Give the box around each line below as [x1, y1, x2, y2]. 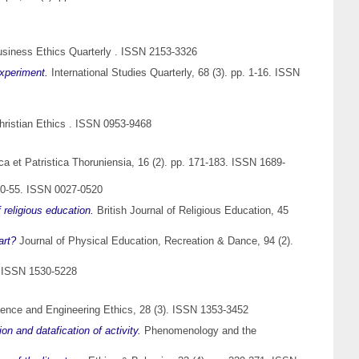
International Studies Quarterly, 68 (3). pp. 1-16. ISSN [48, 67, 300, 79]
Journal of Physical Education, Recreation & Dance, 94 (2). [16, 235, 293, 248]
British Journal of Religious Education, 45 [94, 204, 288, 217]
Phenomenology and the [141, 325, 256, 337]
